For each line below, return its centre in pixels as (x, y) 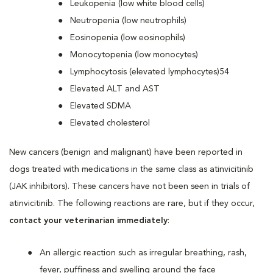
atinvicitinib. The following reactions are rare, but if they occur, (132, 203)
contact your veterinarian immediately (88, 220)
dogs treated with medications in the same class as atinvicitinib (131, 169)
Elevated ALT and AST (115, 89)
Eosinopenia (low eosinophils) (128, 37)
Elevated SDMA (101, 106)
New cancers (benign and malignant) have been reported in (126, 152)
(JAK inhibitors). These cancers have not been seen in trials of (129, 186)
